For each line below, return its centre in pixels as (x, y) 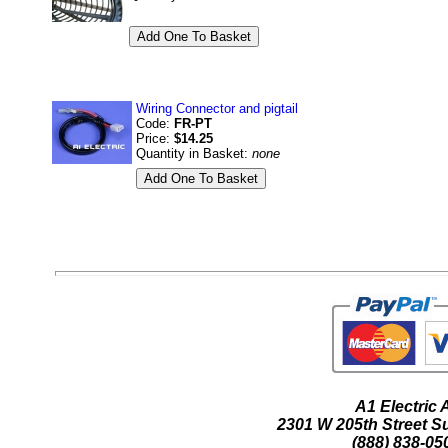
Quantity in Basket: (194, 153)
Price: (155, 138)
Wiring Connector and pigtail (217, 108)
